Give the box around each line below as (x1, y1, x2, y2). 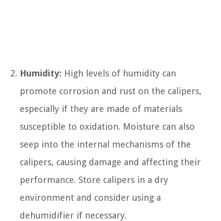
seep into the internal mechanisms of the (20, 139, 191, 150)
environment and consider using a (20, 192, 161, 203)
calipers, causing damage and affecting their (20, 157, 201, 168)
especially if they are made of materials (20, 104, 182, 114)
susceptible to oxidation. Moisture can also (20, 121, 195, 132)
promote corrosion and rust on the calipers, (20, 86, 202, 97)
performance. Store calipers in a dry (20, 175, 168, 185)
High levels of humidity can (62, 68, 176, 79)
